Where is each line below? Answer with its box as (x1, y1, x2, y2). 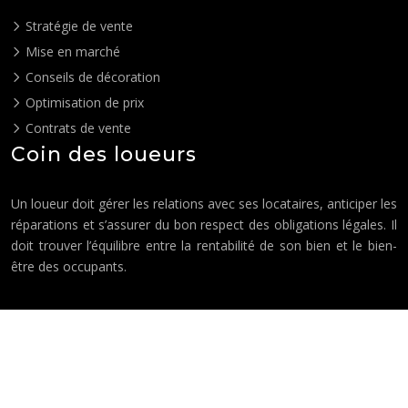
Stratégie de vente (22, 16, 133, 35)
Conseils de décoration (22, 67, 160, 86)
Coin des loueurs (11, 141, 197, 167)
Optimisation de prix (22, 93, 144, 111)
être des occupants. (11, 257, 127, 275)
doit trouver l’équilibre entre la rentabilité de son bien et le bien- (11, 236, 397, 254)
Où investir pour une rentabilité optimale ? (81, 370, 327, 388)
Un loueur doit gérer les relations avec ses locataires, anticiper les (11, 194, 397, 212)
